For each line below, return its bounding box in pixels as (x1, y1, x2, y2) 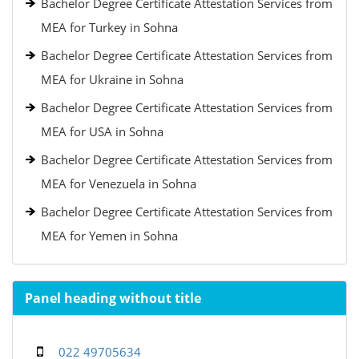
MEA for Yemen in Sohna (41, 228, 178, 244)
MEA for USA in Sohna (41, 123, 163, 139)
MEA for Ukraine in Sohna (41, 71, 184, 87)
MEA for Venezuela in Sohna (41, 175, 196, 192)
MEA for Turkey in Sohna (41, 19, 178, 35)
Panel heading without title (25, 289, 201, 307)
